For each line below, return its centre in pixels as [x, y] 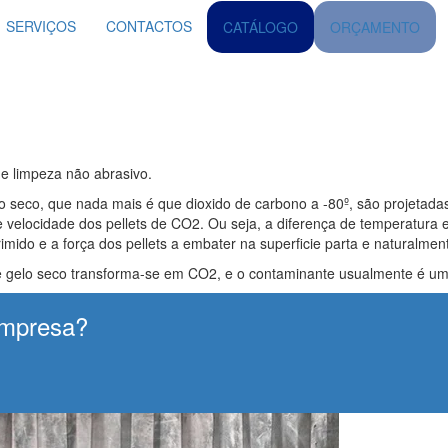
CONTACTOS [149, 26]
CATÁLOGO [260, 27]
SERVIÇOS [41, 26]
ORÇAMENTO [375, 27]
